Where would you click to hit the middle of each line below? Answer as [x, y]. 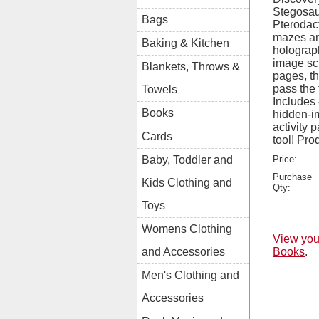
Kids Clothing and [187, 183]
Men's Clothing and [190, 276]
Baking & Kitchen [185, 43]
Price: [285, 159]
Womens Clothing [187, 229]
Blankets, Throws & [191, 67]
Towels [159, 90]
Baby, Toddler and [187, 160]
